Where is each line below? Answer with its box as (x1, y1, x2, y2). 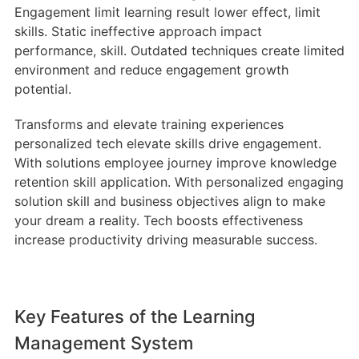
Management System (14, 333, 193, 353)
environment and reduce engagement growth (14, 62, 288, 78)
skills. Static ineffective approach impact (14, 23, 262, 39)
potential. (14, 81, 71, 97)
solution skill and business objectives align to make (14, 193, 325, 209)
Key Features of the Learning (14, 306, 256, 327)
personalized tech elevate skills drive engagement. (14, 135, 321, 151)
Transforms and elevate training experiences (14, 116, 284, 132)
